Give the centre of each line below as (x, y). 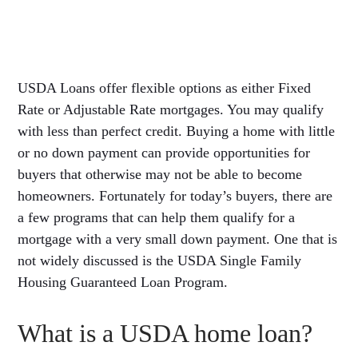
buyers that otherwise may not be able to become (160, 174)
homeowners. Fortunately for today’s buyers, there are (175, 195)
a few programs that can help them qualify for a (157, 217)
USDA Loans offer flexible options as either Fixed (165, 88)
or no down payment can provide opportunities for (164, 152)
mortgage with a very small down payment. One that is (178, 239)
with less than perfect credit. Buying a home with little (177, 131)
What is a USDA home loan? (165, 333)
